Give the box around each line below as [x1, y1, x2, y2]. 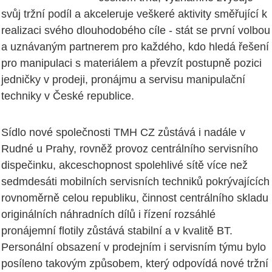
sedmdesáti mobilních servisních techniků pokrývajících [1, 175, 270, 188]
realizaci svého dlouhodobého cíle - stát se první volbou [1, 24, 270, 37]
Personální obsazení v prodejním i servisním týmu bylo [1, 240, 266, 253]
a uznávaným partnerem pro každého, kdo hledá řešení [1, 41, 269, 53]
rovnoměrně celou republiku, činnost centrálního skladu [1, 191, 268, 204]
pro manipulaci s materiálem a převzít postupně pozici [1, 57, 262, 70]
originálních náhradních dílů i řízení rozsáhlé [1, 208, 216, 220]
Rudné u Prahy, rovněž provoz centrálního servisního [1, 142, 258, 155]
